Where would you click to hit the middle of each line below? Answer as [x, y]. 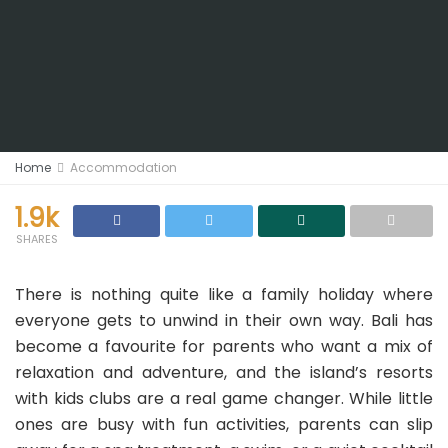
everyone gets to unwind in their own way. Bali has [224, 320]
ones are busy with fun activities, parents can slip [224, 424]
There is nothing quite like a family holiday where [224, 294]
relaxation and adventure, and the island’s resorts [224, 372]
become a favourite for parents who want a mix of [224, 346]
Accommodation [123, 167]
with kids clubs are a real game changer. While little [224, 398]
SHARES [36, 239]
